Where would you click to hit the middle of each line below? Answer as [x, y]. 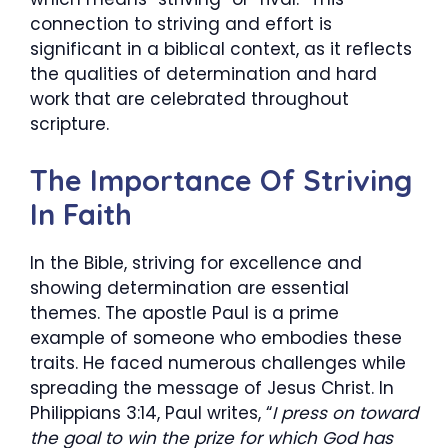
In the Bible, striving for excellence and [196, 262]
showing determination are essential [189, 287]
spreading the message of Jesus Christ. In [212, 387]
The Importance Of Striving [221, 179]
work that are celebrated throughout [189, 99]
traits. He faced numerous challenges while [218, 362]
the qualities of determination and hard [203, 74]
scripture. [69, 124]
